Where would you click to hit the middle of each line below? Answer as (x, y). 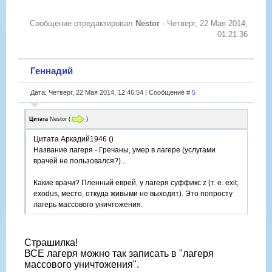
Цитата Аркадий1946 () (73, 139)
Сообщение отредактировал (83, 23)
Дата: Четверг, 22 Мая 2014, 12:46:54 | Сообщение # (111, 92)
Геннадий (52, 70)
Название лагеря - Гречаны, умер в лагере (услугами (124, 150)
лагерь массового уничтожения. (88, 205)
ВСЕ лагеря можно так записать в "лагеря (119, 254)
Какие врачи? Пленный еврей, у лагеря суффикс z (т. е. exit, (136, 183)
